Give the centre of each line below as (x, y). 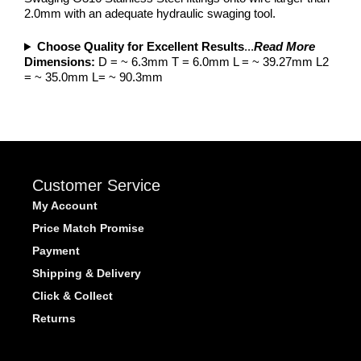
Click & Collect (73, 295)
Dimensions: (60, 62)
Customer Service (96, 186)
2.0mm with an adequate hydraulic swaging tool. (150, 13)
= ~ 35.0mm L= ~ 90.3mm (93, 77)
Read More (284, 47)
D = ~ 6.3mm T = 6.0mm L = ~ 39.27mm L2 (212, 62)
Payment (56, 250)
